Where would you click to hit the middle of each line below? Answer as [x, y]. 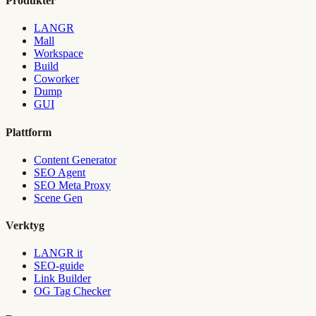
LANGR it [58, 253]
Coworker [56, 79]
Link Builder [62, 279]
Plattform [29, 132]
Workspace [59, 54]
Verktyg [25, 226]
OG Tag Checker [72, 291]
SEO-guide [59, 266]
